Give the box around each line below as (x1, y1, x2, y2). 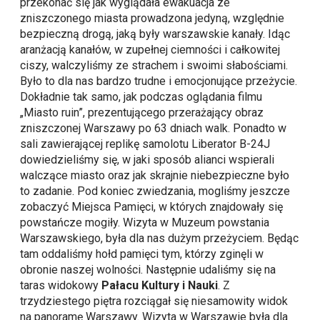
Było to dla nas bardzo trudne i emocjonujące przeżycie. (20, 74, 298, 89)
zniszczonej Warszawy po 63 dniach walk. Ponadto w (20, 121, 287, 136)
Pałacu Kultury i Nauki (101, 279, 219, 293)
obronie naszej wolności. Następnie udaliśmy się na (20, 263, 276, 277)
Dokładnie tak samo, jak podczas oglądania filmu (20, 90, 263, 104)
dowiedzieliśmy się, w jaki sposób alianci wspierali (20, 153, 275, 167)
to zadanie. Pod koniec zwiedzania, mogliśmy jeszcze (20, 184, 291, 199)
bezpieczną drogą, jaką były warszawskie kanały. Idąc (20, 27, 291, 41)
